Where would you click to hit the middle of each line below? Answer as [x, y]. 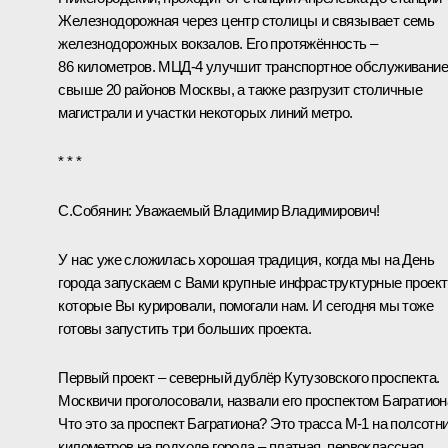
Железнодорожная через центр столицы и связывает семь [246, 20]
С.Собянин [93, 210]
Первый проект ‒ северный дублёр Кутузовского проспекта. [249, 377]
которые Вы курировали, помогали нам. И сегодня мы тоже [245, 305]
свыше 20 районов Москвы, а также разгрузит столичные [240, 89]
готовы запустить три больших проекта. [185, 328]
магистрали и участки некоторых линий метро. [205, 112]
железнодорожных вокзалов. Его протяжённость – [218, 43]
